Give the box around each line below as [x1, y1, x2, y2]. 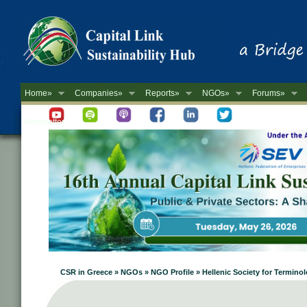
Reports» [145, 88, 180, 98]
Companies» [75, 88, 123, 98]
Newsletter [25, 117, 64, 127]
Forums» [252, 88, 285, 98]
